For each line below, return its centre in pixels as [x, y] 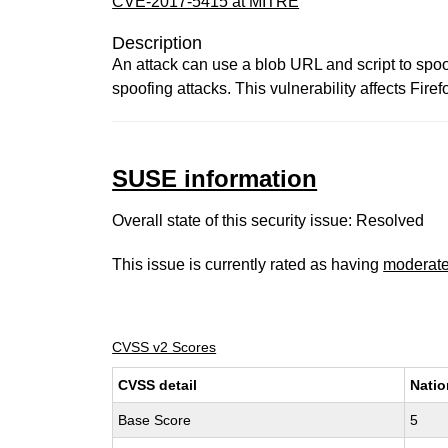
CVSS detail [158, 385]
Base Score [155, 420]
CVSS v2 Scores [164, 347]
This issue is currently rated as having [248, 264]
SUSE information [215, 178]
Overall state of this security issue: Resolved [268, 220]
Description [157, 43]
